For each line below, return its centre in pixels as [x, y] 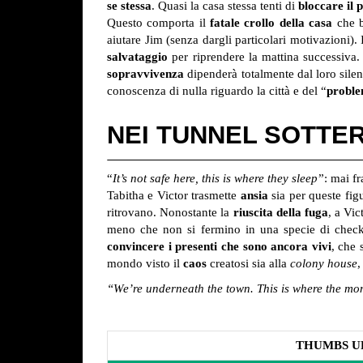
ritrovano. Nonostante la [170, 213]
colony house [324, 264]
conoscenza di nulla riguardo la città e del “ [217, 91]
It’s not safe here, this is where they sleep [216, 179]
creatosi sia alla [248, 264]
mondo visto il [145, 264]
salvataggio [137, 57]
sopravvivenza [145, 74]
